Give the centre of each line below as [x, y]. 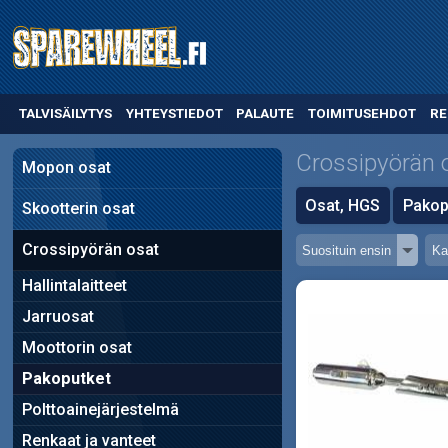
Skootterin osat [78, 208]
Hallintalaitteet [74, 285]
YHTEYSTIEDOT [174, 114]
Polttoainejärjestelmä [100, 409]
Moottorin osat [76, 347]
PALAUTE [265, 114]
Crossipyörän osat [90, 249]
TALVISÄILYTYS [65, 114]
